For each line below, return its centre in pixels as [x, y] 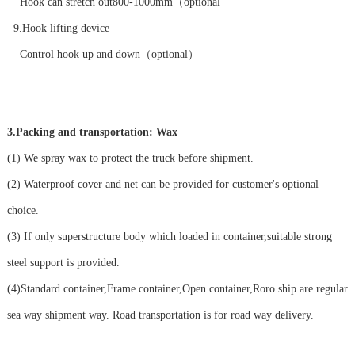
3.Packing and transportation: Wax [94, 132]
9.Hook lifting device [59, 29]
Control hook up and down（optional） [103, 55]
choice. [23, 211]
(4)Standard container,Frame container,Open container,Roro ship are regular [177, 289]
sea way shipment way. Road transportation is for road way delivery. [160, 315]
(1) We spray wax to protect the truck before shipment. [130, 158]
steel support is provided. [63, 263]
